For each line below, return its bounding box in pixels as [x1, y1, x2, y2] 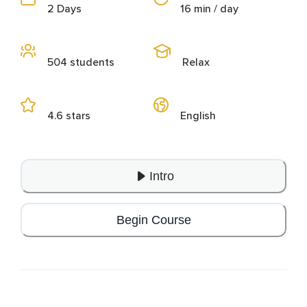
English [180, 109, 216, 123]
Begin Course [116, 212, 191, 227]
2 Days [47, 2, 82, 16]
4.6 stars [47, 109, 90, 123]
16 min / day [180, 2, 238, 16]
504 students [47, 56, 114, 70]
